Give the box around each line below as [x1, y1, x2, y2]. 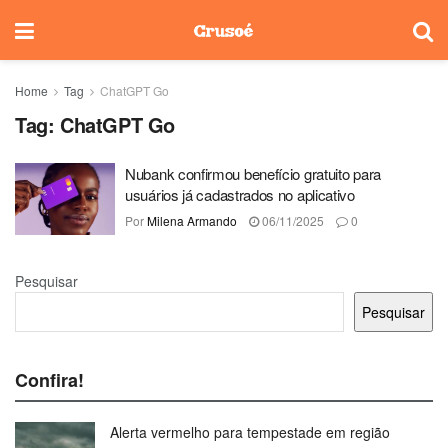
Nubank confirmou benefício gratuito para [125, 163, 381, 184]
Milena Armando [147, 212, 237, 229]
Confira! [15, 366, 84, 393]
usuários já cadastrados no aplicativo [125, 184, 355, 205]
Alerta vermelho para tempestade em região [110, 421, 390, 442]
